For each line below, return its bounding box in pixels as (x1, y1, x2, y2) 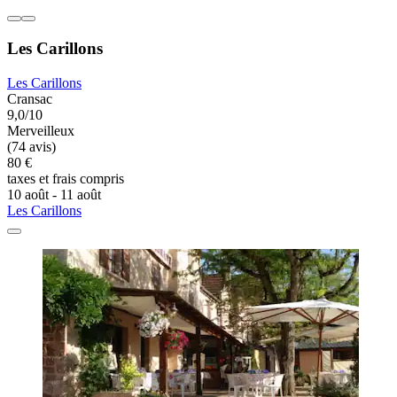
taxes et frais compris (7, 170, 124, 186)
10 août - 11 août (7, 186, 101, 202)
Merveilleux (7, 122, 74, 138)
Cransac (7, 90, 52, 106)
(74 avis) (7, 138, 56, 154)
